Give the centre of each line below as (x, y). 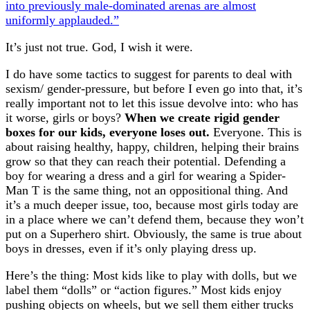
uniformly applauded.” (62, 20)
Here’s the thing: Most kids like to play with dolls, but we (151, 276)
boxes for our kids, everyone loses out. (108, 133)
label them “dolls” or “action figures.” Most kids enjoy (144, 290)
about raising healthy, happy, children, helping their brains (152, 147)
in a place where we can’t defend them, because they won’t (155, 220)
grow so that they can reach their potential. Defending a (146, 162)
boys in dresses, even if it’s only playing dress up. (131, 249)
